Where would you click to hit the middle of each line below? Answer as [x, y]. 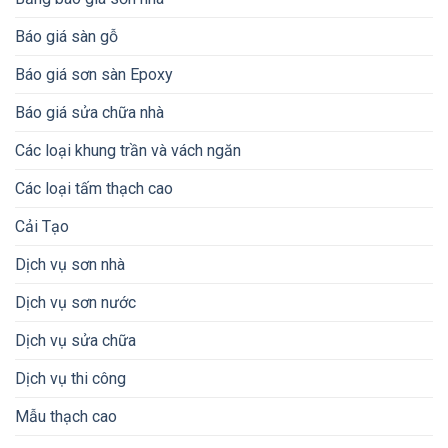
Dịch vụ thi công [70, 378]
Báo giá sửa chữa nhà [89, 112]
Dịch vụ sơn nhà [70, 264]
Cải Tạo [42, 226]
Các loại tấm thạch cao [94, 188]
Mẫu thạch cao [66, 416]
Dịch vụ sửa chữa [75, 340]
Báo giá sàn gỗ [66, 36]
